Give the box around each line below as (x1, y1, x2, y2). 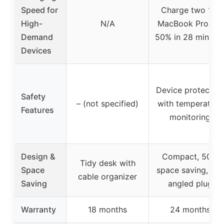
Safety (21, 91, 45, 101)
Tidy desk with (79, 157, 135, 168)
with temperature (157, 98, 222, 108)
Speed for (21, 4, 58, 15)
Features (21, 104, 54, 115)
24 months (169, 204, 210, 214)
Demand (21, 31, 53, 42)
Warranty (21, 204, 56, 214)
